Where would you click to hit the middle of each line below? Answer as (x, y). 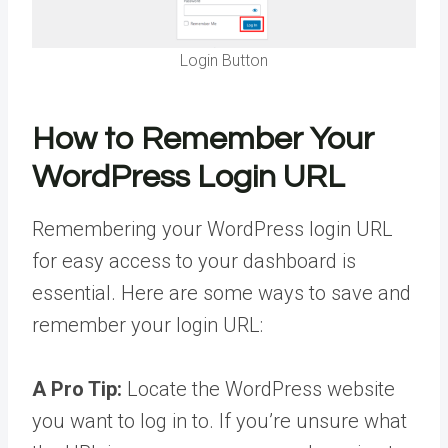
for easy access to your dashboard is (194, 260)
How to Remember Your (203, 139)
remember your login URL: (147, 324)
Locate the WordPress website (261, 388)
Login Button (224, 60)
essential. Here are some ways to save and (221, 292)
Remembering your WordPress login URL (212, 228)
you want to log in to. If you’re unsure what (219, 420)
